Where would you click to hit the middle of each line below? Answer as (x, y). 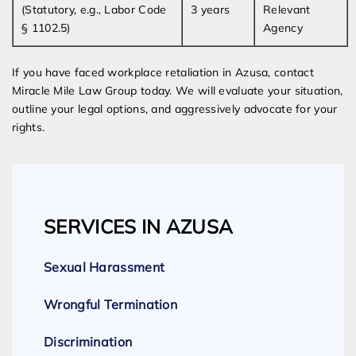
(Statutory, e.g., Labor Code (94, 10)
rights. (29, 128)
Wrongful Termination (110, 305)
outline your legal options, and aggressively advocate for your (175, 109)
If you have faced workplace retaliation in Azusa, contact (163, 73)
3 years (211, 10)
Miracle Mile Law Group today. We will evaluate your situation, (178, 91)
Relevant (287, 10)
